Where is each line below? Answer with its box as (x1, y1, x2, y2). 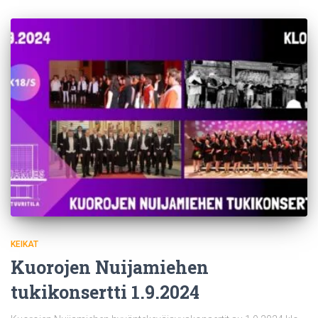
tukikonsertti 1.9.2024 (11, 280, 199, 304)
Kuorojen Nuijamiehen (11, 255, 209, 279)
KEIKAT (11, 238, 38, 249)
